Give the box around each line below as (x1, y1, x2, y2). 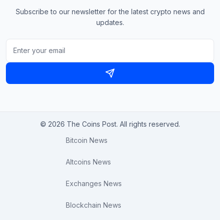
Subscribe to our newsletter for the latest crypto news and (15, 7, 205, 16)
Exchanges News (65, 179, 122, 188)
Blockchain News (65, 201, 121, 210)
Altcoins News (65, 158, 111, 166)
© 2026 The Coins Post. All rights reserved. (40, 120, 180, 129)
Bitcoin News (65, 136, 108, 145)
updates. (96, 18, 124, 27)
